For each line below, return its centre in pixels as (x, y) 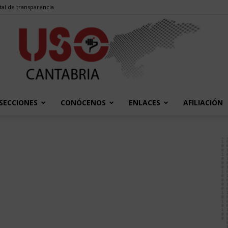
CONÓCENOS (83, 103)
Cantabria (130, 189)
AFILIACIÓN (203, 103)
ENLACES (145, 103)
